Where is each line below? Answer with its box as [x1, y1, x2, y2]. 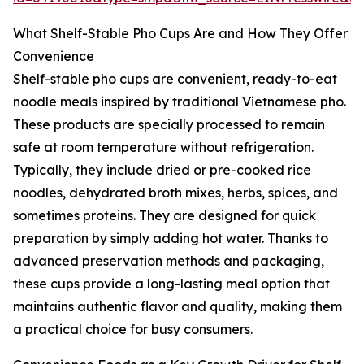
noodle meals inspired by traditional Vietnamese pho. [13, 93, 346, 110]
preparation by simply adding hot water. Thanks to [13, 230, 328, 247]
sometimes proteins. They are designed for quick [13, 207, 316, 224]
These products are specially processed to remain [13, 116, 325, 133]
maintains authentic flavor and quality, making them [13, 298, 342, 315]
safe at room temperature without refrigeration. [13, 139, 314, 156]
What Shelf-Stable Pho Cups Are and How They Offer [13, 25, 348, 42]
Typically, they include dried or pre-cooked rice [13, 162, 311, 179]
